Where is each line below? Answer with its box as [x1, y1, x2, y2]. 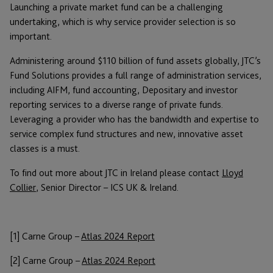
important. [10, 30, 52, 42]
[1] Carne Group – [10, 230, 81, 242]
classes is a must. [10, 142, 80, 154]
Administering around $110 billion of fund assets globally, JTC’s [10, 54, 261, 66]
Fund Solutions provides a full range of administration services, [10, 69, 261, 81]
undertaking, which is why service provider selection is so [10, 15, 236, 27]
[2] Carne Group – [10, 254, 82, 266]
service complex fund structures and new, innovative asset [10, 127, 243, 140]
